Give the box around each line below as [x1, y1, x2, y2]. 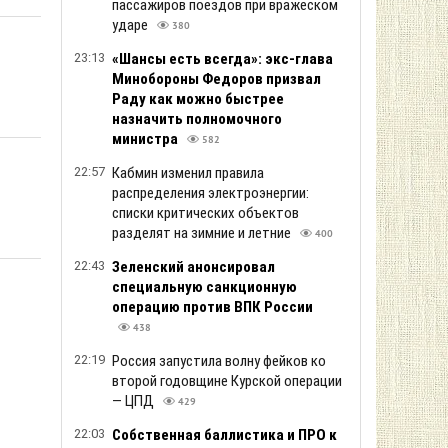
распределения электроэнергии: [112, 184, 309, 202]
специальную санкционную [112, 278, 297, 296]
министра [112, 130, 181, 148]
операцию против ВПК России [112, 298, 313, 316]
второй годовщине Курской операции [112, 372, 342, 390]
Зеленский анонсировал [112, 258, 275, 276]
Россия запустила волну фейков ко [112, 352, 326, 370]
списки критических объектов [112, 204, 299, 222]
